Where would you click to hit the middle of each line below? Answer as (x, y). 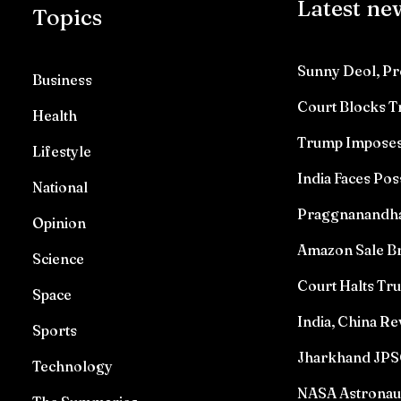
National (60, 187)
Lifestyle (62, 151)
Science (59, 259)
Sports (55, 330)
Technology (73, 366)
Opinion (60, 223)
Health (55, 115)
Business (63, 80)
